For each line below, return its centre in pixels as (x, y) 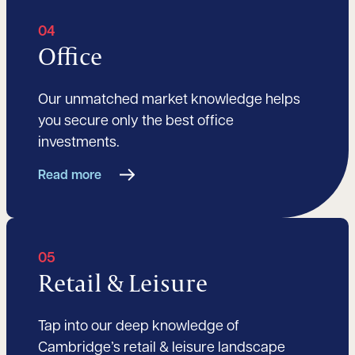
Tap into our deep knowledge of (139, 327)
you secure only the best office (136, 122)
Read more (70, 176)
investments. (79, 143)
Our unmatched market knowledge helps (169, 101)
